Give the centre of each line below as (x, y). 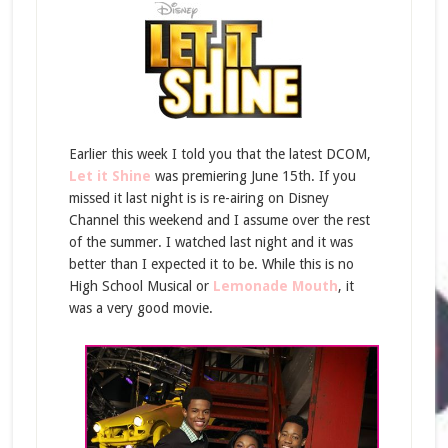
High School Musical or (140, 286)
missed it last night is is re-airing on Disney (198, 198)
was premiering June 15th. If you (253, 176)
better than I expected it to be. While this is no (211, 264)
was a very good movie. (140, 308)
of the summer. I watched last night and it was (210, 242)
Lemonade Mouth (275, 286)
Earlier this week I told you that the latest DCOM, (219, 154)
